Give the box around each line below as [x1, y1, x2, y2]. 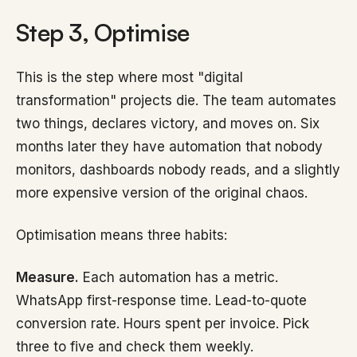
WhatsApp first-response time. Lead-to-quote [16, 292, 307, 308]
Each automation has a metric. [79, 269, 278, 285]
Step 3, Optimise [16, 18, 189, 47]
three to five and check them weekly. [16, 339, 253, 355]
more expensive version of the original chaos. [16, 185, 308, 201]
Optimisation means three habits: [16, 227, 227, 243]
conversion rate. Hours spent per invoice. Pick [16, 316, 309, 331]
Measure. [16, 269, 79, 285]
